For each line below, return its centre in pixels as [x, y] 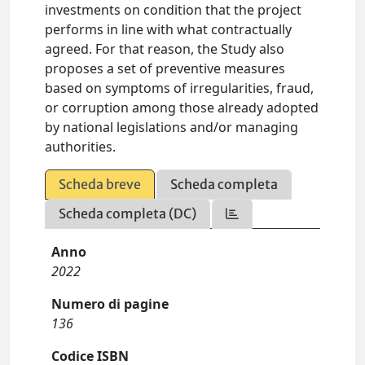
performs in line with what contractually [169, 30]
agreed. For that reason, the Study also [165, 49]
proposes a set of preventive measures [165, 69]
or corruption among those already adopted [182, 108]
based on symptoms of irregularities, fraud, [180, 88]
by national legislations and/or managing [172, 128]
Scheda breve [100, 185]
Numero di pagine [110, 304]
